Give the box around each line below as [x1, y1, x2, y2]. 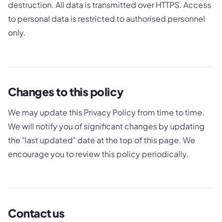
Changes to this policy [8, 85, 123, 99]
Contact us [8, 206, 65, 220]
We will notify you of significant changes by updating [8, 120, 205, 131]
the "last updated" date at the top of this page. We [8, 134, 195, 145]
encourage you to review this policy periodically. [8, 148, 189, 159]
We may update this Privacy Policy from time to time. [8, 107, 205, 117]
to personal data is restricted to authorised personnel [8, 13, 205, 24]
